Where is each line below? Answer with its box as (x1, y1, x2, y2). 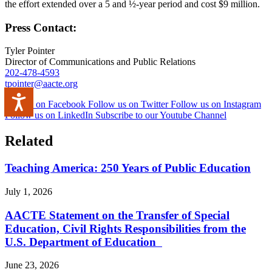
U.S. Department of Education (5, 235, 162, 248)
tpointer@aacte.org (5, 78, 78, 89)
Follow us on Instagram (171, 99, 261, 110)
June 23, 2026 (5, 260, 59, 271)
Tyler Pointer (5, 46, 55, 56)
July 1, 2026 (5, 186, 52, 197)
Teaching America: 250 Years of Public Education (5, 161, 251, 175)
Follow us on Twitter (88, 99, 168, 110)
